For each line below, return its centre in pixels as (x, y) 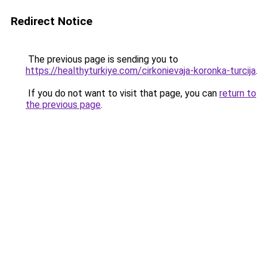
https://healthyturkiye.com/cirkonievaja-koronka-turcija (141, 71)
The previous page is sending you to (102, 59)
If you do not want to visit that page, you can (122, 93)
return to (238, 93)
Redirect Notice (52, 21)
